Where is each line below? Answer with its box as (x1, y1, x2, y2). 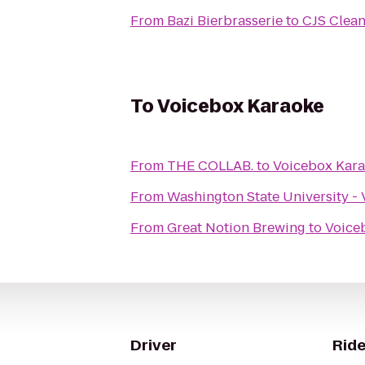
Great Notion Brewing (167, 218, 306, 237)
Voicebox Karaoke (157, 94, 324, 119)
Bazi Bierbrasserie (167, 11, 283, 30)
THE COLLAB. (167, 156, 253, 175)
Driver (130, 335, 177, 355)
